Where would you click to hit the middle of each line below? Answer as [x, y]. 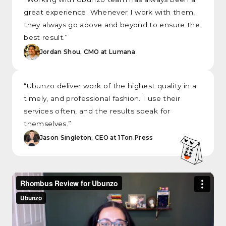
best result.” [46, 38]
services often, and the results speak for [97, 111]
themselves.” [48, 124]
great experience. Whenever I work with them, [109, 12]
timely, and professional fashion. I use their [102, 99]
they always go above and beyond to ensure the [112, 25]
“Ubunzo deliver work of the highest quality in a [110, 86]
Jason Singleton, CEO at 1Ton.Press [96, 138]
